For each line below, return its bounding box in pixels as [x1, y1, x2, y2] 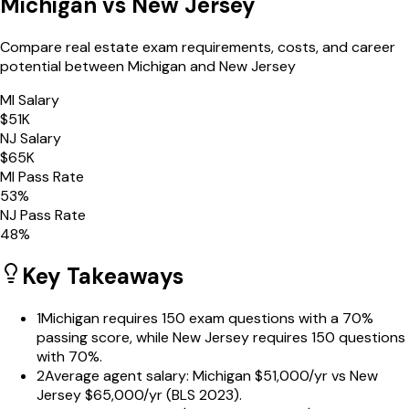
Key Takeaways [22, 261, 184, 290]
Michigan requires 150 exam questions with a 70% [41, 308, 373, 328]
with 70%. [37, 346, 102, 366]
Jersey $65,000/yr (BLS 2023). [37, 384, 242, 404]
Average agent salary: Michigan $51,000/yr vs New [45, 365, 378, 385]
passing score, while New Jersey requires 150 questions [37, 327, 405, 347]
